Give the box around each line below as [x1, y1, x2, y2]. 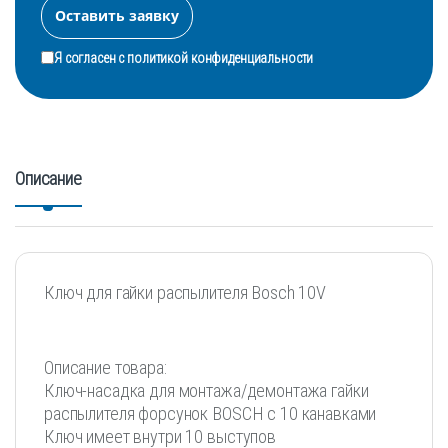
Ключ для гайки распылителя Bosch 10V [44, 281, 326, 303]
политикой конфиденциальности [127, 49, 314, 66]
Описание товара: [44, 356, 167, 378]
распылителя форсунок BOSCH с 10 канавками [44, 402, 377, 424]
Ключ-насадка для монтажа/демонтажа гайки [44, 379, 369, 401]
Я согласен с [54, 49, 128, 66]
